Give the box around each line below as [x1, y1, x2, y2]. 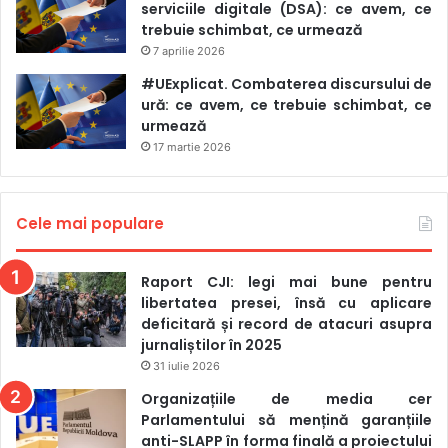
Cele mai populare [16, 212, 164, 234]
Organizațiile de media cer [141, 388, 432, 409]
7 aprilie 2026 [153, 43, 225, 58]
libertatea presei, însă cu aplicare [141, 292, 432, 313]
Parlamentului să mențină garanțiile [141, 409, 432, 430]
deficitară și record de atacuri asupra [141, 313, 432, 334]
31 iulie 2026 [153, 358, 220, 373]
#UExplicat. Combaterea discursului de [141, 73, 432, 94]
